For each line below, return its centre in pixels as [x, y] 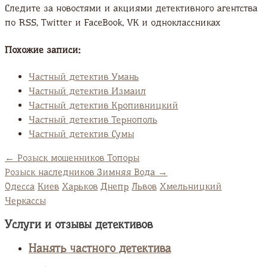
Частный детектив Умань [84, 76]
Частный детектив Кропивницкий [103, 105]
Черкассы [25, 200]
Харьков [80, 186]
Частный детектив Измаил [87, 91]
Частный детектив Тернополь [93, 119]
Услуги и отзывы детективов [79, 225]
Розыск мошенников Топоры [77, 157]
